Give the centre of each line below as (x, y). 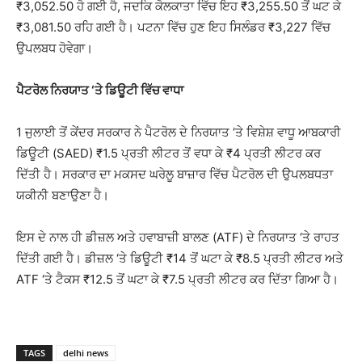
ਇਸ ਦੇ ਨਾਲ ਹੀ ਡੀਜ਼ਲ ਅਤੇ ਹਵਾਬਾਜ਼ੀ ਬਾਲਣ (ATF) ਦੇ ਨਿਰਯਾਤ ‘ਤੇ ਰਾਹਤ (178, 237)
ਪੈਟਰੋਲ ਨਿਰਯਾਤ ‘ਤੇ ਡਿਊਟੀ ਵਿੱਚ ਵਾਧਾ (100, 90)
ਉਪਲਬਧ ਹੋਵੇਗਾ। (55, 48)
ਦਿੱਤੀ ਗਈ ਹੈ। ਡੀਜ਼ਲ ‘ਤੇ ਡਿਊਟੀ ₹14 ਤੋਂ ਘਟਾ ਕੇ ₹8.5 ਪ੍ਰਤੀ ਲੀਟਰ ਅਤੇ (180, 258)
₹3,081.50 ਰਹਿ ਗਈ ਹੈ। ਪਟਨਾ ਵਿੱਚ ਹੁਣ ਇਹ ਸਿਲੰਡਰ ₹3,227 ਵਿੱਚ (173, 27)
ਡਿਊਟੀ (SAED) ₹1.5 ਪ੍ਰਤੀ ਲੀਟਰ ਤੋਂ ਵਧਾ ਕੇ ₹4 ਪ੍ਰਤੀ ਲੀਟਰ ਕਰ (168, 153)
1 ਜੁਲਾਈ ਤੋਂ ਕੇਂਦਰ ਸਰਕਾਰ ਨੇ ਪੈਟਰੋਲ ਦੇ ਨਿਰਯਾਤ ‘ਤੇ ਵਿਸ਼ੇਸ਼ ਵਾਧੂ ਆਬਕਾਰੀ (179, 132)
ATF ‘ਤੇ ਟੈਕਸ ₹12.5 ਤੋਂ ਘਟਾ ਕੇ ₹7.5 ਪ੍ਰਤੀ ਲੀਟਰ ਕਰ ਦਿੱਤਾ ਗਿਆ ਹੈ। (177, 279)
